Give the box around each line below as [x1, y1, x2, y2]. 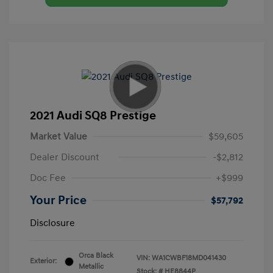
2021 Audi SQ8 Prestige [30, 108, 156, 124]
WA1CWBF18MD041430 [152, 253, 226, 263]
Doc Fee [30, 172, 66, 185]
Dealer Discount [30, 151, 99, 164]
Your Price [30, 193, 87, 208]
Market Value [30, 130, 87, 143]
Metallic [79, 262, 104, 272]
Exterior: [30, 257, 57, 266]
